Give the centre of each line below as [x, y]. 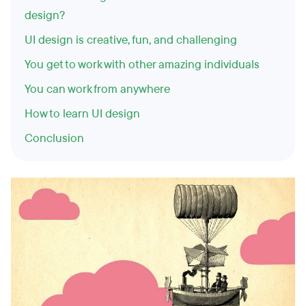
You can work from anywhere [97, 89]
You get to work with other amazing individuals [142, 65]
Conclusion [54, 138]
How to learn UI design [82, 114]
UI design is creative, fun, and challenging [131, 40]
